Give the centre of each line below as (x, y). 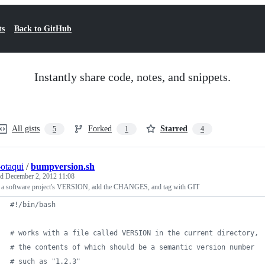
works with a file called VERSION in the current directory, (136, 233)
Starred (174, 129)
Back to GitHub (43, 29)
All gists (26, 129)
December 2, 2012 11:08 (40, 176)
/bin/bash (37, 205)
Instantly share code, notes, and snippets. (132, 77)
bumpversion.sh (63, 167)
